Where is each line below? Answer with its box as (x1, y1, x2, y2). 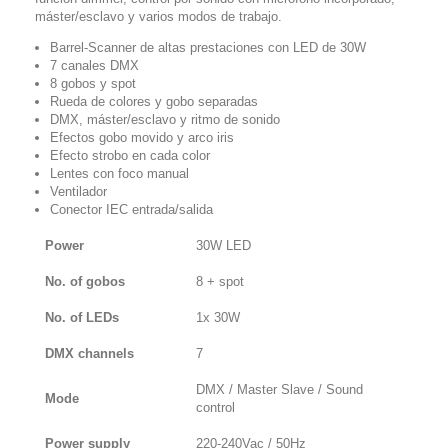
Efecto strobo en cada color (50, 148, 210, 164)
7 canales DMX (50, 58, 139, 74)
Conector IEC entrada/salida (50, 202, 213, 218)
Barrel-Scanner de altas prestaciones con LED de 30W (50, 40, 366, 56)
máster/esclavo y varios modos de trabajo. (35, 9, 282, 25)
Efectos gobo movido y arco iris (50, 130, 234, 146)
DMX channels (45, 346, 134, 362)
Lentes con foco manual (50, 166, 189, 182)
